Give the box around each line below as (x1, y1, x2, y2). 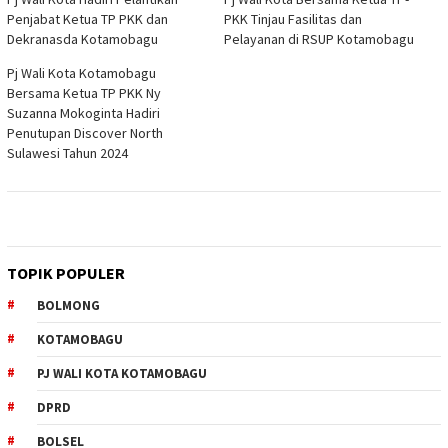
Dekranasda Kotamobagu (7, 30, 158, 49)
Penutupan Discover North (7, 124, 163, 143)
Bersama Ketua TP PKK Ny (7, 84, 161, 103)
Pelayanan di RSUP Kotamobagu (224, 30, 414, 49)
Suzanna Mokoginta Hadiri (7, 104, 160, 123)
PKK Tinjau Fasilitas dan (224, 10, 362, 29)
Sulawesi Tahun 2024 (7, 144, 128, 163)
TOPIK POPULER (7, 263, 125, 284)
